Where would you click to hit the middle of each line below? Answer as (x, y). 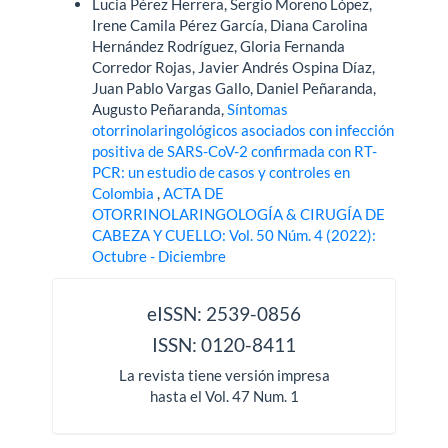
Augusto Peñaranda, (160, 109)
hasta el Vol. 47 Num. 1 (224, 396)
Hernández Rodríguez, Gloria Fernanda (219, 46)
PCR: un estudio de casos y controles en (221, 172)
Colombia (125, 193)
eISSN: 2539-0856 (224, 314)
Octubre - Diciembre (159, 256)
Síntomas (258, 109)
